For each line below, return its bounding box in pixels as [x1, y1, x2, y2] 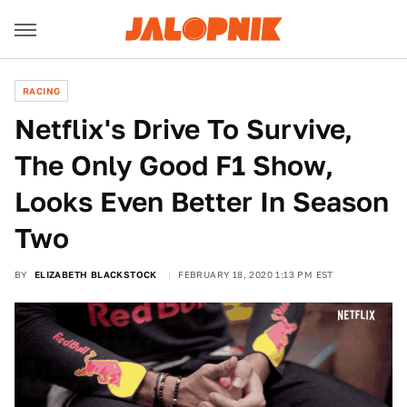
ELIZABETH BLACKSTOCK [34, 269, 157, 280]
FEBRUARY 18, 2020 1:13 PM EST [178, 269, 333, 280]
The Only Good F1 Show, [15, 149, 333, 182]
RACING [23, 85, 61, 96]
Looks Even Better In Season [15, 185, 389, 218]
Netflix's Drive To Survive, [15, 113, 352, 145]
